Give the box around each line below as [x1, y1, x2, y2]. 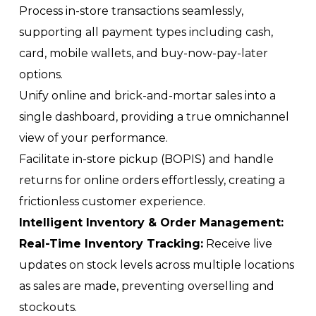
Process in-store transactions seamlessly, [19, 4, 243, 18]
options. [19, 68, 63, 81]
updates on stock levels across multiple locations [19, 258, 294, 272]
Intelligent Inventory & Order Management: [19, 216, 284, 229]
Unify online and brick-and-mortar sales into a [19, 89, 276, 102]
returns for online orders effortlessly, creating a [19, 174, 285, 187]
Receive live [203, 237, 272, 250]
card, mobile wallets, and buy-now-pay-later [19, 47, 268, 60]
